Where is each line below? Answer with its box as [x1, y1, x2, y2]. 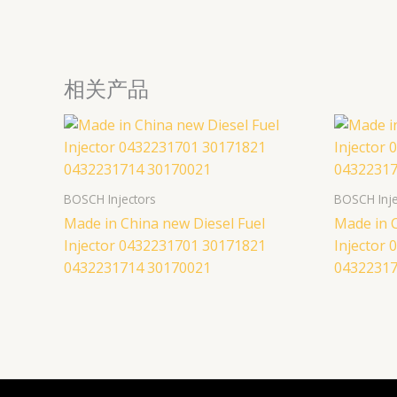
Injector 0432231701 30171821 [64, 236, 266, 256]
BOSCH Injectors [64, 191, 156, 208]
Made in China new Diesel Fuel [64, 214, 265, 234]
